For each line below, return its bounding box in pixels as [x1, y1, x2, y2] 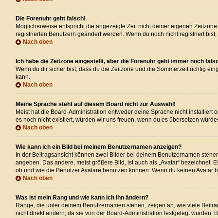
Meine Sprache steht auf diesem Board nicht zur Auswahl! [16, 101, 176, 108]
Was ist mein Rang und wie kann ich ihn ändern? [16, 194, 148, 201]
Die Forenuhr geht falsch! [16, 15, 86, 22]
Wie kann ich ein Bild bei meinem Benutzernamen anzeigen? [16, 144, 182, 151]
